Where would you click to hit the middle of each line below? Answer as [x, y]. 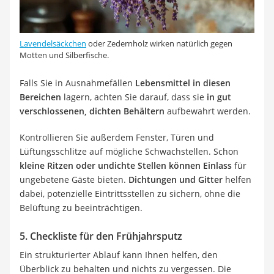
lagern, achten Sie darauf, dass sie [133, 97]
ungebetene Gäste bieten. [74, 180]
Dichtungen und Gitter [176, 180]
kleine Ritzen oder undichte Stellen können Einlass [126, 166]
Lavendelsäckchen [53, 44]
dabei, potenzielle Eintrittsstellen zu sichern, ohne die [130, 194]
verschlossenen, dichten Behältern [92, 111]
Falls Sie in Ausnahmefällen [77, 83]
